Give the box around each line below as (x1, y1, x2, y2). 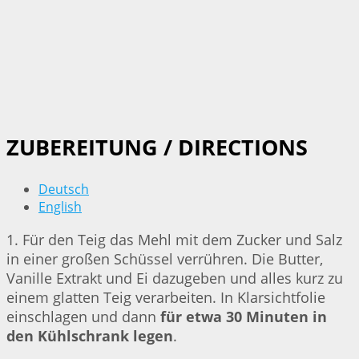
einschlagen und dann (6, 306, 160, 326)
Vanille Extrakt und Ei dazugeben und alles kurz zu (6, 268, 343, 288)
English (38, 197, 82, 216)
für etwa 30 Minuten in (160, 306, 327, 326)
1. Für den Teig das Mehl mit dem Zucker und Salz (6, 229, 342, 249)
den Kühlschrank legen (6, 325, 173, 345)
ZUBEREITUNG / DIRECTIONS (6, 131, 308, 162)
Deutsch (38, 179, 89, 198)
